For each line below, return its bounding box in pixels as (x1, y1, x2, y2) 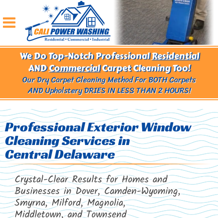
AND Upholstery (27, 83, 82, 97)
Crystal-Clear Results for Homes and (15, 172, 167, 188)
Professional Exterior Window (5, 118, 191, 135)
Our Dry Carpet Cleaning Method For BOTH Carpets (22, 73, 196, 87)
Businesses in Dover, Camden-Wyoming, (15, 184, 181, 200)
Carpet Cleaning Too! (99, 61, 190, 75)
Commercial (48, 61, 100, 75)
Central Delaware (5, 145, 115, 163)
